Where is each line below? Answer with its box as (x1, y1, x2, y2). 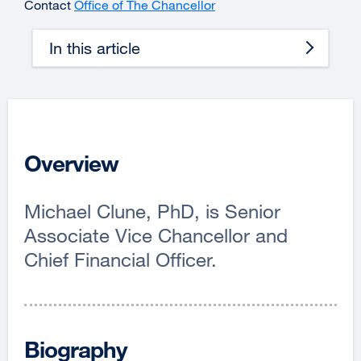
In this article (49, 38, 140, 57)
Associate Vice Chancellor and (24, 222, 288, 247)
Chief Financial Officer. (24, 247, 217, 271)
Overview (24, 148, 119, 177)
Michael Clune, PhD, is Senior (24, 198, 280, 222)
